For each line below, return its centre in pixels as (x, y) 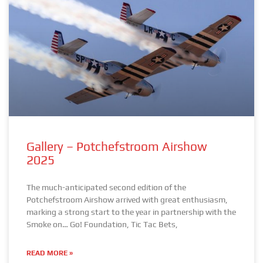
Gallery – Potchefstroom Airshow (117, 146)
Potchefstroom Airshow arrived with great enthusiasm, (127, 200)
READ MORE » (50, 253)
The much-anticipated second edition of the (106, 187)
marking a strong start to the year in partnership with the (131, 212)
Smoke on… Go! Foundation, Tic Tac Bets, (102, 224)
